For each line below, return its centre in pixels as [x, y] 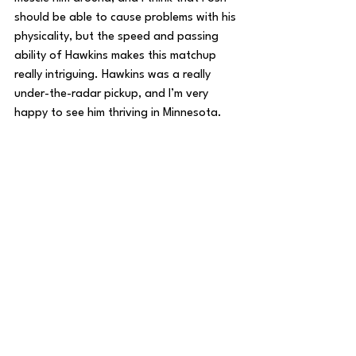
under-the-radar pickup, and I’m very [113, 94]
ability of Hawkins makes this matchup [117, 56]
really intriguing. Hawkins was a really [114, 75]
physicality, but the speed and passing [118, 37]
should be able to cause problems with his [127, 18]
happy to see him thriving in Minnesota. [118, 113]
